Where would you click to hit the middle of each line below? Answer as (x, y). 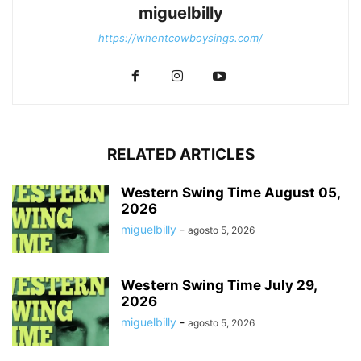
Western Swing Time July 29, (219, 285)
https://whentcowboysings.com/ (180, 37)
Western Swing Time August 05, (230, 192)
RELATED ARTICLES (180, 154)
